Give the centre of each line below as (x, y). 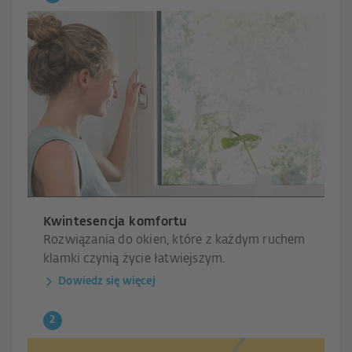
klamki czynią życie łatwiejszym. (134, 258)
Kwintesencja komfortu (115, 222)
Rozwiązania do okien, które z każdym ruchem (174, 240)
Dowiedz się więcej (107, 281)
